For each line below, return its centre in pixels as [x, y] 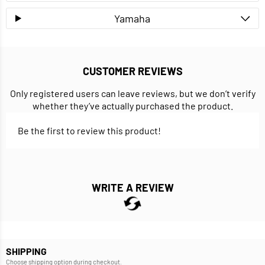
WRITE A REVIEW [132, 188]
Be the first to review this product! [89, 131]
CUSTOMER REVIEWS [132, 71]
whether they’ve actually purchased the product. [132, 106]
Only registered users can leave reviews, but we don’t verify [132, 93]
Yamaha [132, 19]
